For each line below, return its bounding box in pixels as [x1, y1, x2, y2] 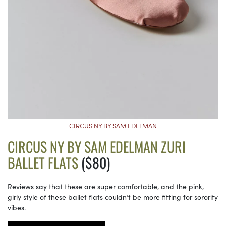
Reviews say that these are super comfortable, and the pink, [8, 181, 204, 191]
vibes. [8, 202, 26, 212]
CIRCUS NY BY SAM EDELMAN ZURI [8, 136, 186, 157]
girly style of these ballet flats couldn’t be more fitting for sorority [8, 191, 218, 202]
